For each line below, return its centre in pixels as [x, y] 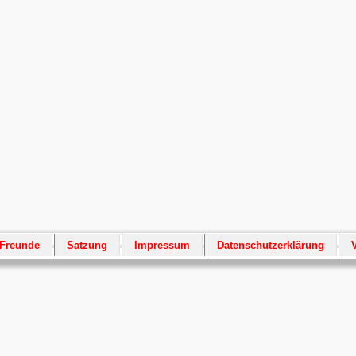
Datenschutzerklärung [270, 246]
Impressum [162, 246]
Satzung [87, 246]
